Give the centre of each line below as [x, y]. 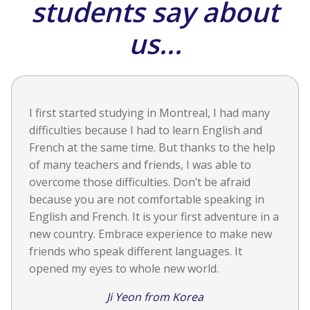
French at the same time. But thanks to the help [152, 148]
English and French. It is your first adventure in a [154, 217]
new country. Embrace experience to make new [151, 234]
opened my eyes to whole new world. [124, 269]
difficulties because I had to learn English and [146, 130]
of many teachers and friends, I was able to [140, 165]
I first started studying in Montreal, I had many [149, 113]
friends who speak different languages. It [136, 252]
